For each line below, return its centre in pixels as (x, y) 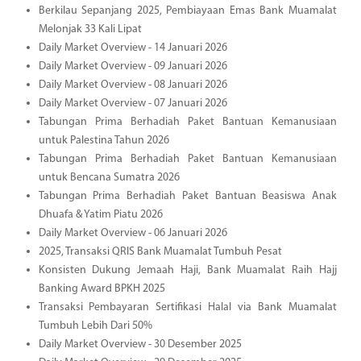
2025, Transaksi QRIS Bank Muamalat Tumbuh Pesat (160, 251)
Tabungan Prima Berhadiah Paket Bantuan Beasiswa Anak (187, 196)
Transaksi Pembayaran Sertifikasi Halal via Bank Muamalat (187, 307)
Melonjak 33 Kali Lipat (90, 29)
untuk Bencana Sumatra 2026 (109, 177)
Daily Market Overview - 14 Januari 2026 (133, 48)
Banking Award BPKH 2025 (102, 288)
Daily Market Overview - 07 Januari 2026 (133, 103)
